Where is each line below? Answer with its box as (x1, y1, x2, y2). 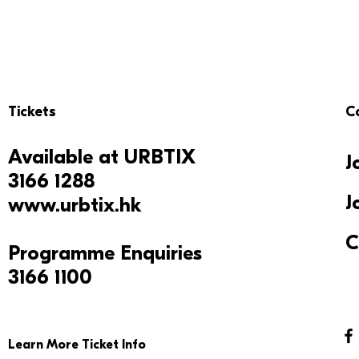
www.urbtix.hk (7, 193, 142, 217)
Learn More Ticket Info (7, 337, 146, 352)
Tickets (7, 103, 56, 120)
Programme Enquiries (7, 241, 202, 265)
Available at (7, 145, 124, 169)
